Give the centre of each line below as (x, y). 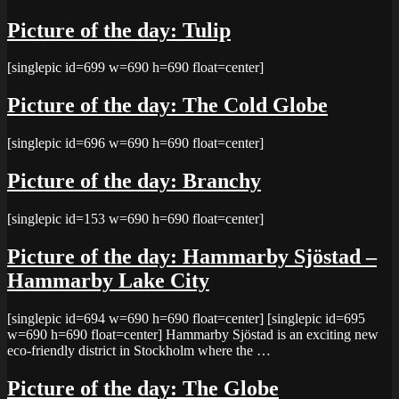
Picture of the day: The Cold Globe (167, 106)
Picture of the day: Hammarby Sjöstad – (192, 256)
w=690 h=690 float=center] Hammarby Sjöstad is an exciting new (193, 334)
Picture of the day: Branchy (134, 181)
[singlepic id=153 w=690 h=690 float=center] (135, 219)
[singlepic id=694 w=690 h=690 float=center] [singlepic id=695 (186, 318)
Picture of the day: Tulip (119, 30)
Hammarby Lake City (108, 280)
